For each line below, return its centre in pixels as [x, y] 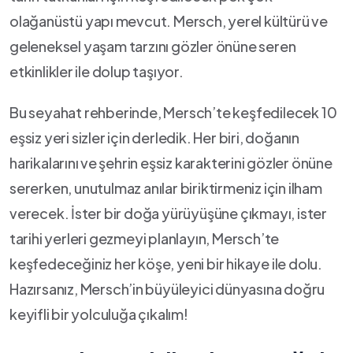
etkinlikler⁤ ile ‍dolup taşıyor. [97, 71]
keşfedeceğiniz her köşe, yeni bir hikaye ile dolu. [166, 264]
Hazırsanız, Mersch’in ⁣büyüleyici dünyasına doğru [167, 289]
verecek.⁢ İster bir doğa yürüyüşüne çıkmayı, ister [169, 213]
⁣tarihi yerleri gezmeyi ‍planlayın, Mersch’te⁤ [144, 238]
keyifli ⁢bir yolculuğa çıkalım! [99, 314]
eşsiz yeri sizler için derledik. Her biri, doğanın [154, 137]
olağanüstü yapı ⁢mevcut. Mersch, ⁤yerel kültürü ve [169, 21]
